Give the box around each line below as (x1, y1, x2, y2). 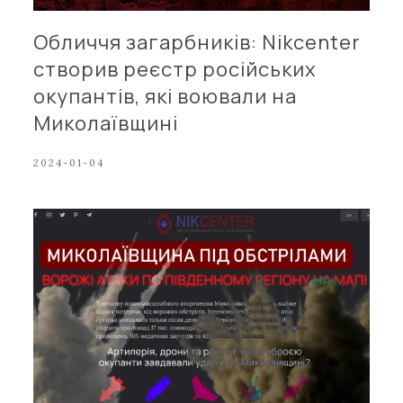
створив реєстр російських (33, 55, 318, 83)
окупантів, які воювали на (33, 82, 298, 110)
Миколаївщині (33, 109, 179, 137)
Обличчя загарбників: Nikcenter (33, 28, 362, 56)
